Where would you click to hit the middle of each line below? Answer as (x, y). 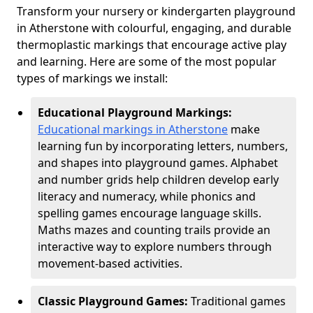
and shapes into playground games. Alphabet (158, 163)
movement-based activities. (110, 263)
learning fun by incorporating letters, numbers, (163, 146)
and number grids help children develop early (158, 180)
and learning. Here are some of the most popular (147, 61)
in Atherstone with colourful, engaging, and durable (154, 28)
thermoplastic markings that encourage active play (152, 45)
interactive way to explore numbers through (155, 247)
